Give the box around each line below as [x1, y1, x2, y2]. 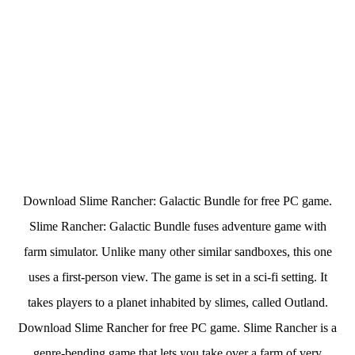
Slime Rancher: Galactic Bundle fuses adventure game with [29, 219, 326, 233]
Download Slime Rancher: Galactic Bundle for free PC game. [23, 194, 332, 208]
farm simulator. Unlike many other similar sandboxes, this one [23, 245, 332, 258]
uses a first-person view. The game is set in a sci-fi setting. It [28, 270, 327, 284]
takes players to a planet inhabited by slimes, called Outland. [27, 296, 328, 309]
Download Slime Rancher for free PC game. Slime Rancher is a [18, 321, 337, 334]
